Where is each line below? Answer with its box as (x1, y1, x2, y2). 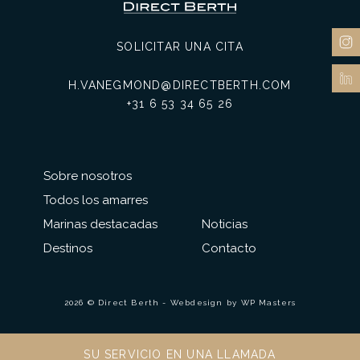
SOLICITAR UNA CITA (117, 40, 243, 54)
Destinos (43, 241, 92, 256)
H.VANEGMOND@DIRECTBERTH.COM (68, 79, 292, 92)
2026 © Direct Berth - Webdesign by (63, 298, 241, 308)
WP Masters (240, 298, 297, 308)
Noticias (201, 217, 247, 232)
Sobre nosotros (43, 169, 132, 184)
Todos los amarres (43, 193, 148, 208)
